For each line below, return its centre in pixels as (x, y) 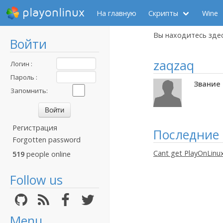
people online (48, 154)
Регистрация (35, 128)
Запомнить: (29, 91)
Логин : (21, 64)
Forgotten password (47, 140)
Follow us (36, 180)
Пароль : (24, 77)
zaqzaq (174, 65)
